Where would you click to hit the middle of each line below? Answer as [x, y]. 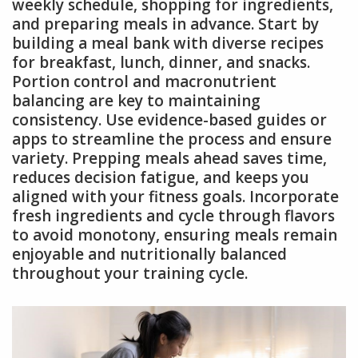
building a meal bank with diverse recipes [168, 44]
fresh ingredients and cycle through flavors [173, 216]
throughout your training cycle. [130, 274]
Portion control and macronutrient [144, 82]
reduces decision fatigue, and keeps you [161, 178]
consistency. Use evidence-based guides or [169, 120]
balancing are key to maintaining [136, 101]
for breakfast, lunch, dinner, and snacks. [161, 63]
